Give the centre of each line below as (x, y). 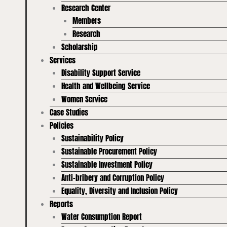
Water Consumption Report (101, 217)
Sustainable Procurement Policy (109, 152)
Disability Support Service (101, 73)
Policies (62, 126)
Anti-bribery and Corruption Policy (112, 178)
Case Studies (69, 112)
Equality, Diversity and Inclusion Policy (119, 191)
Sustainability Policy (92, 138)
